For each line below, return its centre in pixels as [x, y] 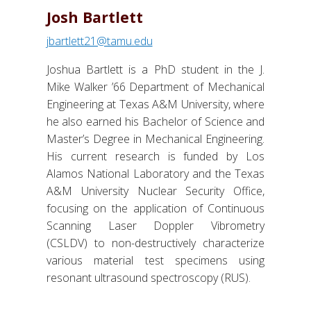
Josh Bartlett [94, 17]
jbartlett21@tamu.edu [99, 41]
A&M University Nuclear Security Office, [155, 191]
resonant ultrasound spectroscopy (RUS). [148, 277]
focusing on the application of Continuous [155, 208]
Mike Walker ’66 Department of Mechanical [155, 86]
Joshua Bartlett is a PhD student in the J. [155, 69]
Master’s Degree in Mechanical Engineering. [155, 138]
